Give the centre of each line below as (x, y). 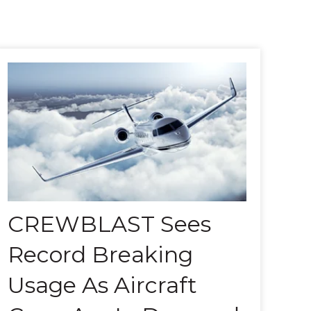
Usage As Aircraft (103, 285)
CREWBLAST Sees (110, 224)
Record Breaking (101, 255)
